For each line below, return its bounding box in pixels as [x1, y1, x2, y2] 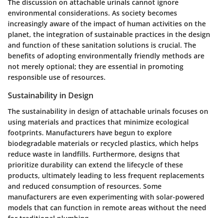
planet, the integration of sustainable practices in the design [8, 30, 210, 39]
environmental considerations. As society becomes [8, 8, 177, 18]
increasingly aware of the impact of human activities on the [8, 19, 206, 29]
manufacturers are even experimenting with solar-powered [8, 192, 204, 201]
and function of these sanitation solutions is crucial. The [8, 40, 196, 50]
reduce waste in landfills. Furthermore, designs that [8, 149, 180, 159]
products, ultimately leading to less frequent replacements [8, 170, 204, 180]
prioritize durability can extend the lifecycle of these [8, 160, 183, 169]
